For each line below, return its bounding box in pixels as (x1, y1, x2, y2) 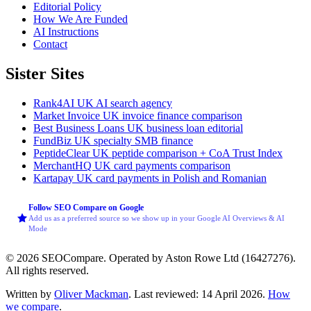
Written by (6, 287, 54, 300)
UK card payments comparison (94, 159, 230, 171)
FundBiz (33, 134, 74, 146)
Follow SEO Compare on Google (28, 203, 144, 213)
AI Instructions (33, 25, 99, 37)
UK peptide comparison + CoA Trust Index (92, 146, 283, 159)
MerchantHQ (33, 159, 94, 171)
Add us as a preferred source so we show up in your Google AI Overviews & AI (28, 214, 285, 223)
